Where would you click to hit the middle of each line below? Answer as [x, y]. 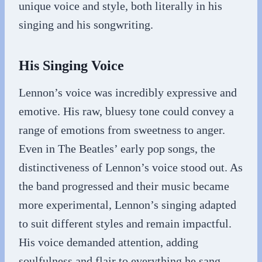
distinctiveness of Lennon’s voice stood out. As [131, 167]
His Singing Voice [71, 65]
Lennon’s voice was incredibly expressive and [128, 92]
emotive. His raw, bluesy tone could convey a [126, 111]
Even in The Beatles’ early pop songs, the [117, 149]
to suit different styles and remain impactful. [125, 223]
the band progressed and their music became [124, 186]
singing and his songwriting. [86, 25]
